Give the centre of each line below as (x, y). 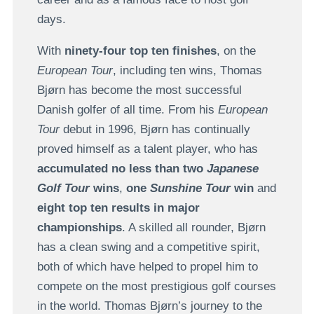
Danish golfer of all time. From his (127, 110)
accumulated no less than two (122, 169)
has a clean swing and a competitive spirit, (148, 247)
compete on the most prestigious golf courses (156, 287)
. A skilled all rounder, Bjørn (193, 228)
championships (79, 228)
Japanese (232, 169)
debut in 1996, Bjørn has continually (155, 130)
